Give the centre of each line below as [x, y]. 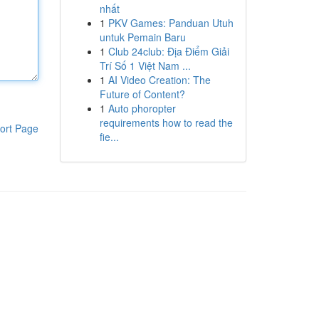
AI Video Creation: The [159, 80]
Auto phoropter [142, 108]
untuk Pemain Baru [142, 37]
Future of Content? [142, 94]
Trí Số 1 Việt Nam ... [145, 66]
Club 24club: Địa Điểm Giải [168, 51]
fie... [109, 137]
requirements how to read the [166, 122]
